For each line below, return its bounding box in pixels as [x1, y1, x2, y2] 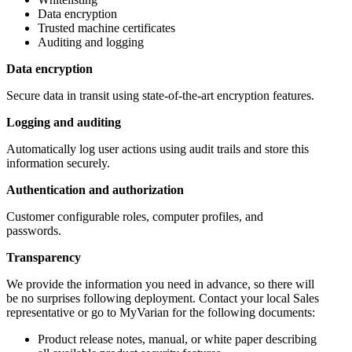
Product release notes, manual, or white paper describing [38, 332, 317, 346]
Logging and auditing [6, 115, 121, 130]
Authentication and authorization [6, 183, 184, 197]
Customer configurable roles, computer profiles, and [6, 210, 263, 224]
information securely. [6, 156, 110, 170]
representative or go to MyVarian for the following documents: [6, 306, 315, 320]
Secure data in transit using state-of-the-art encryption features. [6, 89, 314, 103]
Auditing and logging [38, 35, 144, 49]
